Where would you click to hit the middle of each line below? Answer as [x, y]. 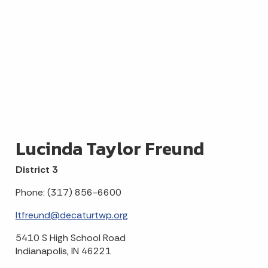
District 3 [36, 170]
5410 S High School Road [70, 238]
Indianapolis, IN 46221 [63, 251]
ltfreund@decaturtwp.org [71, 215]
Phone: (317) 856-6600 [68, 193]
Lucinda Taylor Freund [109, 149]
